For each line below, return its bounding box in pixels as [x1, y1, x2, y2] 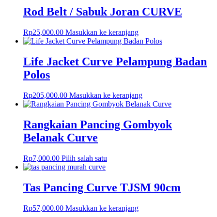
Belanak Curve [23, 131, 98, 144]
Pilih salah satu [62, 154, 107, 162]
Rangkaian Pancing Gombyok [23, 118, 172, 131]
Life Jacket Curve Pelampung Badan [23, 55, 207, 68]
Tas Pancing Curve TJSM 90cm [23, 181, 181, 194]
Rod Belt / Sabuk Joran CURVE [23, 5, 182, 18]
